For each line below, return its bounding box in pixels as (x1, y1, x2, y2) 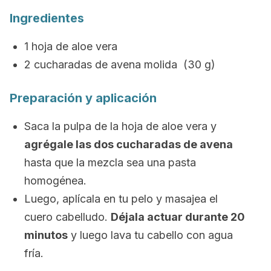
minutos (24, 229, 68, 241)
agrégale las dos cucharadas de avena (24, 138, 233, 151)
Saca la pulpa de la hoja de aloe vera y (24, 120, 217, 132)
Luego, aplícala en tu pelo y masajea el (24, 192, 218, 205)
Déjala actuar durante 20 (111, 211, 245, 223)
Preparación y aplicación (10, 91, 157, 105)
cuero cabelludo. (24, 211, 111, 223)
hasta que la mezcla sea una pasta (24, 156, 196, 169)
